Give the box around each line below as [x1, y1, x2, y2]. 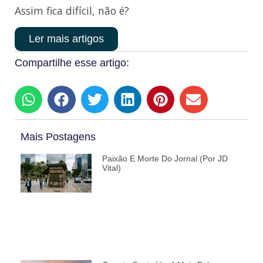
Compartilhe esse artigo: [15, 56, 129, 69]
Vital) [102, 163, 121, 173]
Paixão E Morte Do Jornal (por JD [102, 154, 228, 163]
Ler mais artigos [29, 32, 104, 45]
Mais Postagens [21, 131, 96, 143]
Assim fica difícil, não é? [15, 4, 129, 18]
